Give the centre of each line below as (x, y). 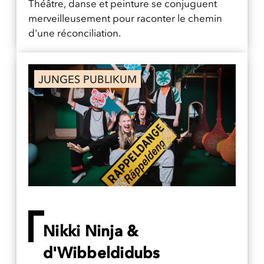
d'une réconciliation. (75, 33)
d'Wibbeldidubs (102, 253)
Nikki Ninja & (91, 231)
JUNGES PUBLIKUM (88, 80)
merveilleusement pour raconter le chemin (125, 19)
